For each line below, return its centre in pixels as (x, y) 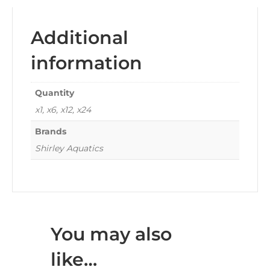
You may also (111, 234)
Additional (80, 38)
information (86, 63)
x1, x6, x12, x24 (63, 110)
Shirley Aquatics (69, 149)
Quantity (55, 93)
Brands (51, 132)
